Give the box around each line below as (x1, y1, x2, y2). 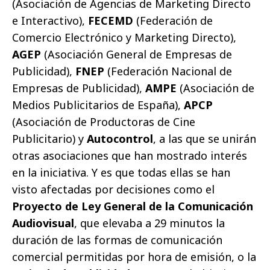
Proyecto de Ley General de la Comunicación (12, 198, 253, 213)
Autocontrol (87, 131, 153, 146)
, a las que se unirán (153, 131, 256, 146)
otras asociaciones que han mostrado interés (12, 148, 247, 163)
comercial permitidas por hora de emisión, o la (12, 249, 256, 264)
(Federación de (136, 13, 213, 28)
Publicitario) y (12, 131, 87, 146)
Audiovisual (12, 215, 74, 230)
